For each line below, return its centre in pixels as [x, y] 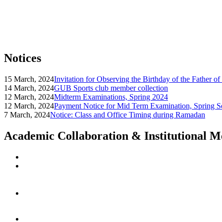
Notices [23, 58]
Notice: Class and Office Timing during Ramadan [128, 115]
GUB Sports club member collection [111, 88]
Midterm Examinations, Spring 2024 [111, 97]
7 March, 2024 [27, 115]
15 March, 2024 [29, 79]
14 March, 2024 [29, 88]
